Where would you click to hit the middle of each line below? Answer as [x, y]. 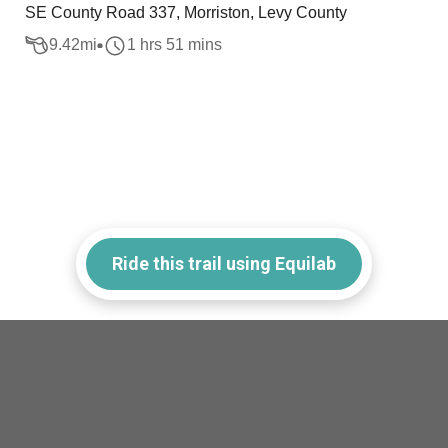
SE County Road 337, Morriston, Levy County [186, 12]
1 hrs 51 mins [175, 45]
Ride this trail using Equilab [224, 263]
